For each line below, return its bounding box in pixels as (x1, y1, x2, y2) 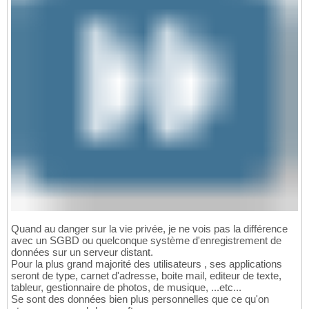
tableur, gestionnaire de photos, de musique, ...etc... (11, 281, 241, 293)
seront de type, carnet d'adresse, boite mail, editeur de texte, (11, 269, 281, 281)
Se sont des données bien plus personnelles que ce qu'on (11, 292, 269, 305)
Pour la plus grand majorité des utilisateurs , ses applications (11, 257, 282, 270)
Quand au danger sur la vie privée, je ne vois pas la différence (11, 222, 288, 235)
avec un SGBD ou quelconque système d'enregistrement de (11, 234, 281, 246)
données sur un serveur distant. (11, 246, 153, 258)
